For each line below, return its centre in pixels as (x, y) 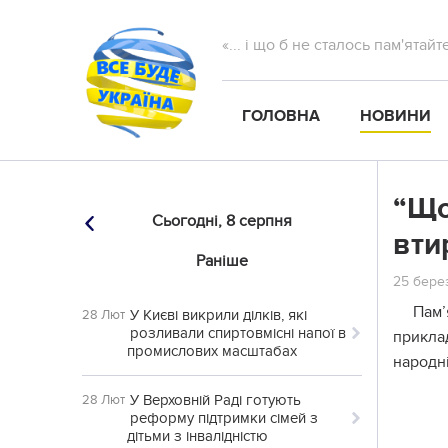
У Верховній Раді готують (215, 400)
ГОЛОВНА (281, 116)
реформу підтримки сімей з (224, 418)
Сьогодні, (187, 221)
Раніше (222, 261)
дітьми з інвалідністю (197, 436)
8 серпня (259, 221)
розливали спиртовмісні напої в (238, 333)
